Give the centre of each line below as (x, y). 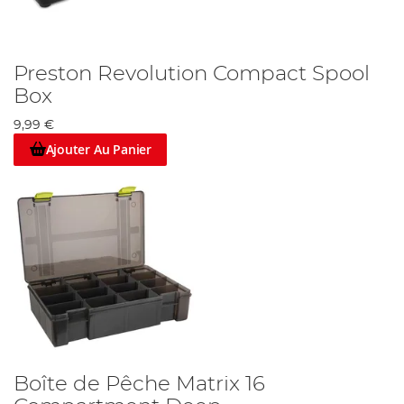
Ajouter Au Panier (98, 150)
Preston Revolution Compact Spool (192, 73)
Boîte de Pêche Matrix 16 (139, 385)
